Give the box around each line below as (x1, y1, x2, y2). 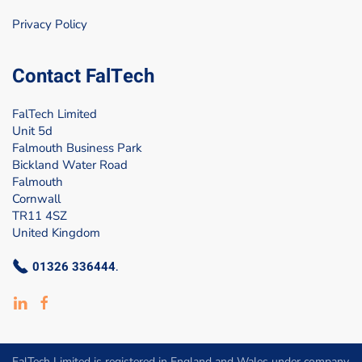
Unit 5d (12, 123, 53, 139)
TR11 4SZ (12, 208, 67, 224)
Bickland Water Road (12, 157, 128, 173)
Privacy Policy (12, 15, 87, 32)
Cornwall (12, 191, 61, 207)
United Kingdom (12, 225, 100, 241)
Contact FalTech (12, 62, 154, 90)
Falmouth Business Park (12, 140, 142, 156)
